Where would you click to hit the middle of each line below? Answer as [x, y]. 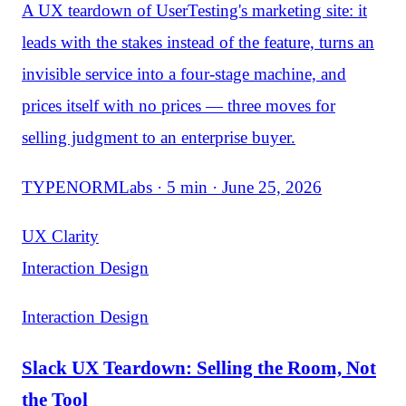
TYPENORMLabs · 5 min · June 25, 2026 [172, 187]
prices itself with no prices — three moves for [179, 106]
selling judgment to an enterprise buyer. [159, 138]
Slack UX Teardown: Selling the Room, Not [199, 367]
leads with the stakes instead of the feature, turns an [198, 43]
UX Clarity [60, 236]
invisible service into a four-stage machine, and [184, 74]
